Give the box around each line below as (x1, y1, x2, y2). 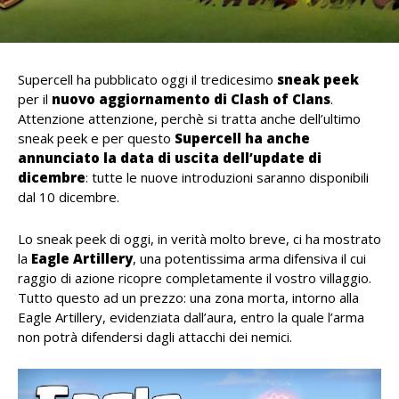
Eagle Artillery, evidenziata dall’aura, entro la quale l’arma (18, 308, 364, 326)
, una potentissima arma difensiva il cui (133, 249, 366, 267)
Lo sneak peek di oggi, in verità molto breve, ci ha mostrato (18, 230, 381, 248)
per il (18, 90, 52, 108)
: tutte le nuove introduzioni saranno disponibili (85, 168, 369, 186)
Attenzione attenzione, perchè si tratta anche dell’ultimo (18, 110, 361, 127)
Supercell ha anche (175, 129, 310, 147)
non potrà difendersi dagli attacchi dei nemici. (18, 328, 292, 346)
